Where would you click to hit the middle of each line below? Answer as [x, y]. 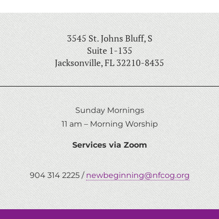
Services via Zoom [109, 145]
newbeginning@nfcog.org [138, 175]
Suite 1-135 [109, 51]
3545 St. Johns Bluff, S [109, 38]
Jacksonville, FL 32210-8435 [109, 63]
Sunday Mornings [109, 110]
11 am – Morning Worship [109, 124]
